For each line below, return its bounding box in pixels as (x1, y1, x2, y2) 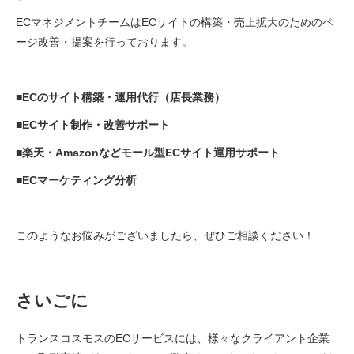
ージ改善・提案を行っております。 (16, 35, 193, 48)
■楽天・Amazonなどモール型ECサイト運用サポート (16, 145, 280, 159)
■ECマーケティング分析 (16, 173, 137, 186)
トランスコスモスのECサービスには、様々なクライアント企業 (16, 331, 330, 345)
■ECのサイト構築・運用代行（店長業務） (16, 90, 225, 104)
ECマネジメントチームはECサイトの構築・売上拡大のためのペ (16, 15, 333, 28)
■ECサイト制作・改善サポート (16, 118, 170, 131)
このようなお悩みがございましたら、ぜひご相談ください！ (16, 228, 314, 242)
